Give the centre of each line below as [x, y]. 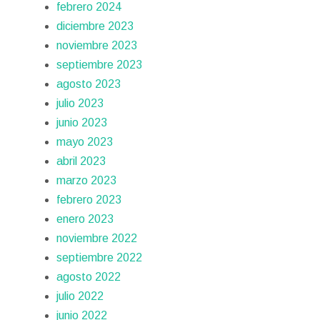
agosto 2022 [89, 277]
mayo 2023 [85, 142]
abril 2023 [81, 161]
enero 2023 [85, 219]
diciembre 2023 [95, 26]
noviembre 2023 [97, 46]
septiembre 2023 [100, 65]
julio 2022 [80, 296]
